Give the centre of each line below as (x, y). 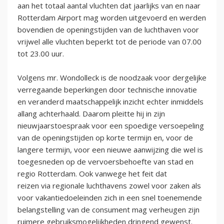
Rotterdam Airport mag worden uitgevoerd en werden (112, 17)
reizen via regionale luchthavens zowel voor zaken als (109, 185)
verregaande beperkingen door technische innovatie (107, 89)
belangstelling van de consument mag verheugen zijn (108, 209)
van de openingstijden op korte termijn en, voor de (105, 137)
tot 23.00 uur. (41, 53)
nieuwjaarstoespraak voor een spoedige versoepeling (111, 125)
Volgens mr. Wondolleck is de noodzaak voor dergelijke (112, 77)
